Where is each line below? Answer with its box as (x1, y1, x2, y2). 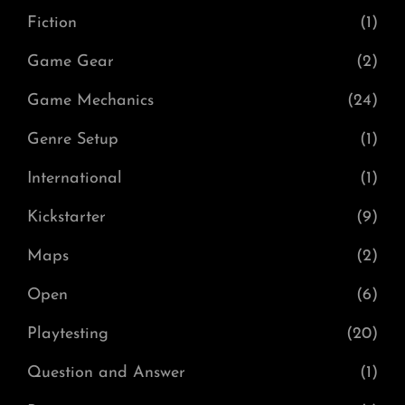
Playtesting (27, 325, 108, 343)
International (27, 169, 122, 187)
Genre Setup (27, 130, 118, 148)
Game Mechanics (27, 91, 154, 109)
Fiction (27, 14, 77, 32)
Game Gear (27, 52, 114, 71)
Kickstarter (27, 208, 106, 226)
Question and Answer (27, 363, 185, 381)
